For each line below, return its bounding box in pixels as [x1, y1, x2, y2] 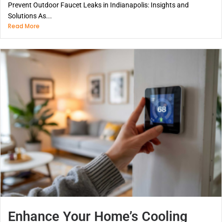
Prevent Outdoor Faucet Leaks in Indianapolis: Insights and [8, 1, 189, 9]
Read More [8, 22, 40, 31]
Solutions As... [8, 12, 52, 20]
